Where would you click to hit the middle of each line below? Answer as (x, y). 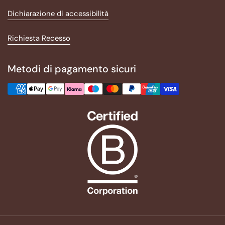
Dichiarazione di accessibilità (58, 13)
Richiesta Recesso (39, 38)
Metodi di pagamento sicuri (72, 69)
